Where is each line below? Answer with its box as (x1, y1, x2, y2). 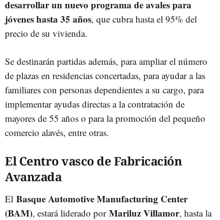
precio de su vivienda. (5, 27, 90, 39)
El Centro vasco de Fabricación (5, 153, 182, 169)
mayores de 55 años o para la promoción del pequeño (5, 112, 205, 124)
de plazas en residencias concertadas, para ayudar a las (5, 69, 205, 82)
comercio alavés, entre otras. (5, 126, 112, 138)
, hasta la (179, 207, 212, 219)
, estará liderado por (32, 207, 109, 219)
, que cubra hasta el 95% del (91, 13, 197, 25)
